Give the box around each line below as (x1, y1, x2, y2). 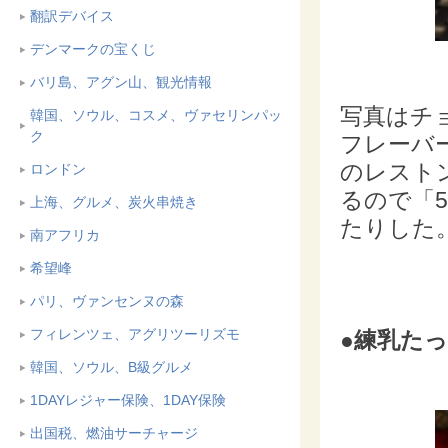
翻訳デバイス (30, 8, 114, 24)
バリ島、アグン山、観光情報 (30, 74, 212, 90)
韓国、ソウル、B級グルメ (30, 359, 193, 375)
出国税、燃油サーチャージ (30, 425, 198, 441)
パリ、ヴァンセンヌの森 (30, 293, 184, 309)
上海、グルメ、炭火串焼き (30, 194, 198, 210)
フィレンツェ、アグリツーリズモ (30, 326, 240, 342)
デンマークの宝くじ (30, 41, 156, 57)
